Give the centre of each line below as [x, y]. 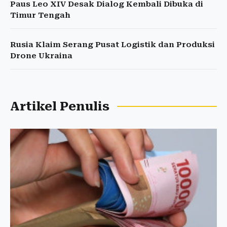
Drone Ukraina [41, 56]
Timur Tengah [40, 15]
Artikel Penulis [60, 106]
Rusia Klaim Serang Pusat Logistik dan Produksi [112, 45]
